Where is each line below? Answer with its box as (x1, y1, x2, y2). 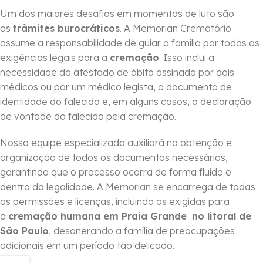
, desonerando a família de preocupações (49, 225, 235, 237)
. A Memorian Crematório (120, 22, 231, 35)
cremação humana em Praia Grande (8, 210, 190, 222)
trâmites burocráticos (13, 22, 120, 35)
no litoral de (192, 210, 251, 222)
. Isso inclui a (159, 52, 214, 64)
